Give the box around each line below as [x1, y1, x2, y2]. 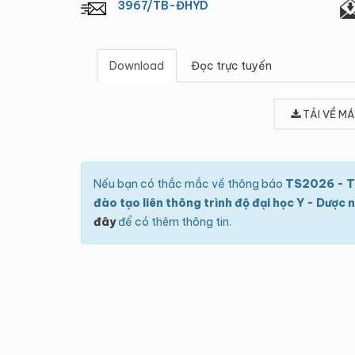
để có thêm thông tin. [116, 215, 231, 229]
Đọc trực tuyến [191, 59, 272, 73]
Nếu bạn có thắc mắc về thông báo [94, 177, 285, 191]
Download [109, 59, 164, 73]
